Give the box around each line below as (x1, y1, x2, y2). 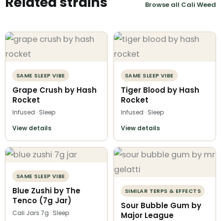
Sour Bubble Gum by (121, 200, 201, 211)
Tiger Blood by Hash (121, 84, 199, 95)
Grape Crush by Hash (12, 84, 97, 95)
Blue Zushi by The (12, 185, 80, 196)
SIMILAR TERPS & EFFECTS (125, 186, 201, 195)
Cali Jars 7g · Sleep (12, 208, 69, 217)
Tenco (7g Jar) (12, 195, 72, 206)
